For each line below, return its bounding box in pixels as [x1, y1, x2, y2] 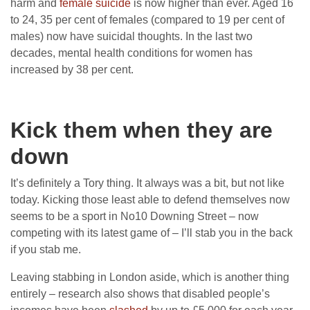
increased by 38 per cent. [10, 63, 134, 75]
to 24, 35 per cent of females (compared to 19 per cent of [10, 13, 284, 26]
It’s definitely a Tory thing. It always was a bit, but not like [10, 176, 284, 189]
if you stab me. [10, 243, 81, 255]
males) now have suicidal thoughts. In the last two [10, 30, 253, 42]
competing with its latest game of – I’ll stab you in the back [10, 226, 293, 239]
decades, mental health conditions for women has [10, 46, 253, 59]
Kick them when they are [10, 117, 273, 143]
